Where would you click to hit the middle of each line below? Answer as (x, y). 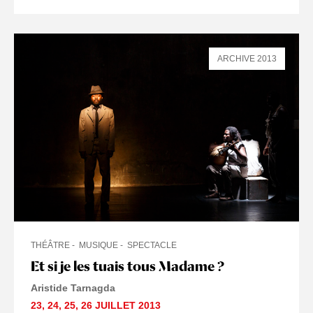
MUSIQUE (99, 246)
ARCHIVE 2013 (247, 58)
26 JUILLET (108, 306)
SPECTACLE (152, 246)
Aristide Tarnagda (73, 288)
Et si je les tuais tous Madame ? (128, 267)
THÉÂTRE (50, 246)
